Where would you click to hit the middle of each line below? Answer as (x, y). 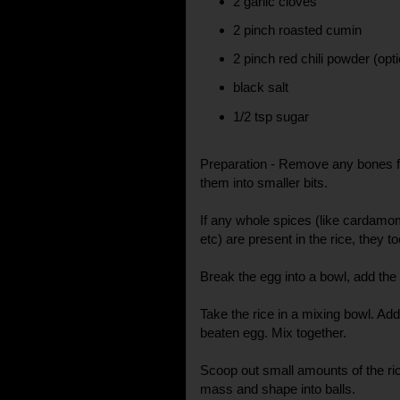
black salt (263, 87)
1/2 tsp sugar (271, 116)
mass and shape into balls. (279, 388)
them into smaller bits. (266, 182)
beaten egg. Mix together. (275, 332)
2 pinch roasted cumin (298, 29)
